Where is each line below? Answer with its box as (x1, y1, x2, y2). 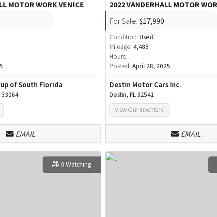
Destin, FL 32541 (109, 90, 155, 99)
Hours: (109, 52, 127, 61)
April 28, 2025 (132, 62, 170, 70)
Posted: (109, 62, 133, 70)
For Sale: (110, 15, 138, 26)
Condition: (109, 32, 140, 41)
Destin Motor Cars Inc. (109, 79, 182, 89)
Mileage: (109, 42, 132, 51)
